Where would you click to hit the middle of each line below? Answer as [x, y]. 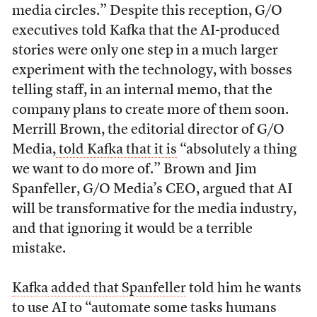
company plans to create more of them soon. [150, 110]
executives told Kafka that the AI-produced [146, 31]
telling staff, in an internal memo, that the [142, 90]
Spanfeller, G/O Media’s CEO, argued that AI [152, 189]
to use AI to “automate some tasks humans [144, 308]
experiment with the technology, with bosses [152, 70]
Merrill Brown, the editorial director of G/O [148, 130]
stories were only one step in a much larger [145, 51]
